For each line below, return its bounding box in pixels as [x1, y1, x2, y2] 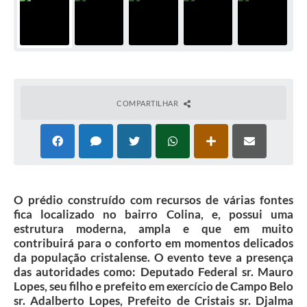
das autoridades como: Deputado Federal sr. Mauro [14, 264, 293, 279]
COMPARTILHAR [116, 98, 180, 108]
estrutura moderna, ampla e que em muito [14, 221, 293, 236]
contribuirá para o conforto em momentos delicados [14, 235, 293, 250]
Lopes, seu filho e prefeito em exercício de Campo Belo [14, 278, 293, 293]
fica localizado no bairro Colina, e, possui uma [14, 206, 293, 221]
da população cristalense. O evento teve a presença [14, 249, 293, 265]
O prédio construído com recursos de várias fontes [14, 192, 293, 207]
